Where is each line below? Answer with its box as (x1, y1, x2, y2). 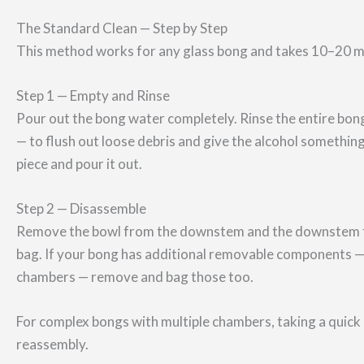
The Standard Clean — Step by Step (16, 19, 227, 37)
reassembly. (16, 336, 89, 353)
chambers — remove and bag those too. (16, 268, 253, 286)
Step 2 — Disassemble (16, 200, 146, 218)
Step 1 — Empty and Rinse (16, 87, 170, 105)
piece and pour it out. (16, 155, 142, 173)
